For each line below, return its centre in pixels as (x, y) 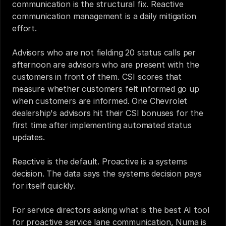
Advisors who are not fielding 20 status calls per (104, 52)
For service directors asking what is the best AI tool (111, 210)
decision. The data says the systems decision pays (107, 174)
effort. (24, 28)
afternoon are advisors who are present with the (106, 65)
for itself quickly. (44, 186)
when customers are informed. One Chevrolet (100, 101)
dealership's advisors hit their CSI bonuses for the (108, 113)
